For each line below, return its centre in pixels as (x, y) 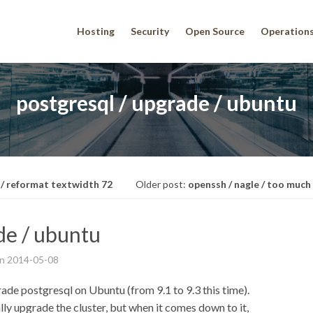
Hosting (96, 31)
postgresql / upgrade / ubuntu (156, 102)
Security (150, 31)
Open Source (215, 31)
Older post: (162, 184)
